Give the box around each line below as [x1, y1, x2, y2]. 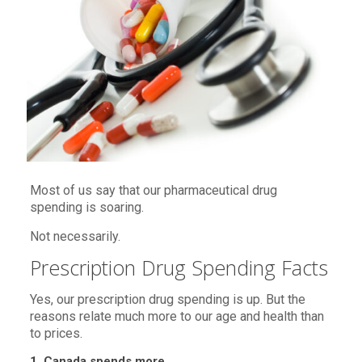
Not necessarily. [29, 228, 120, 244]
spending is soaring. [29, 199, 144, 215]
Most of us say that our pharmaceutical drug [29, 182, 277, 198]
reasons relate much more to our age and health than [29, 308, 324, 324]
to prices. [29, 325, 82, 341]
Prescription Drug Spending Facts [29, 253, 328, 281]
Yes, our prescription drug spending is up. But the [29, 291, 305, 307]
